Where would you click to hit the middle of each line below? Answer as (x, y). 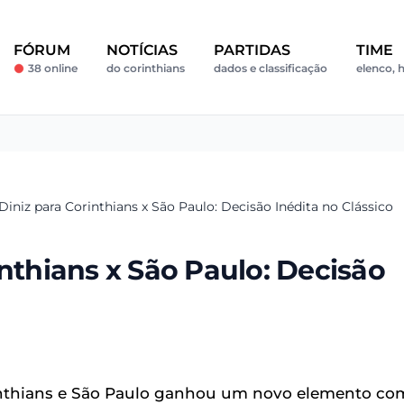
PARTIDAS (252, 50)
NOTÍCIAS (142, 50)
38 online (53, 68)
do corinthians (146, 68)
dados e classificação (271, 68)
